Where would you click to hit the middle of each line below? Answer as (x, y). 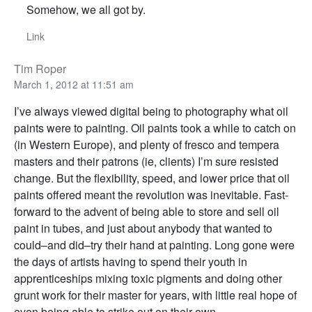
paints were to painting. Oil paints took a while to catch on (155, 128)
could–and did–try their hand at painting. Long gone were (154, 245)
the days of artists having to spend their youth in (131, 262)
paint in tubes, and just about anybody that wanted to (143, 228)
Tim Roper (40, 69)
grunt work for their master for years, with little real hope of (155, 295)
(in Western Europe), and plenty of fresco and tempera (147, 145)
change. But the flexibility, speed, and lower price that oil (152, 178)
